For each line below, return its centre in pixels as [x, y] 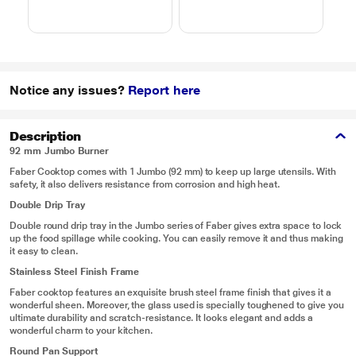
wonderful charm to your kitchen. [81, 331]
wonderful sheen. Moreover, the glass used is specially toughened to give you [177, 305]
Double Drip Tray [48, 205]
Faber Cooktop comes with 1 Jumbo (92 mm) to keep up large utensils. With [173, 172]
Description [45, 136]
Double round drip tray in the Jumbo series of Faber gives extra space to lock [176, 226]
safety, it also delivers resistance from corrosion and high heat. [145, 184]
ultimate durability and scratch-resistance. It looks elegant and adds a [161, 318]
